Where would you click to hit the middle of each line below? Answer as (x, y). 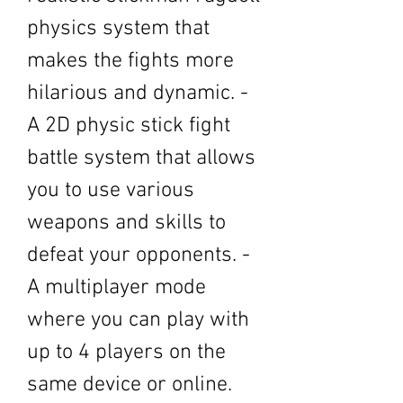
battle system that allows (141, 158)
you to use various (111, 191)
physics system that (118, 29)
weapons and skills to (126, 223)
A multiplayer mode (116, 288)
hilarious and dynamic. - (138, 94)
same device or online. (130, 385)
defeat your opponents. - (139, 255)
